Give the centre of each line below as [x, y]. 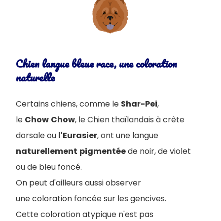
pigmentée [103, 151]
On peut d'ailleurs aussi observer [78, 183]
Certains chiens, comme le [68, 104]
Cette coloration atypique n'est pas [85, 214]
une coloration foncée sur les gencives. [91, 198]
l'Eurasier [78, 135]
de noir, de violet [158, 151]
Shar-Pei [139, 104]
